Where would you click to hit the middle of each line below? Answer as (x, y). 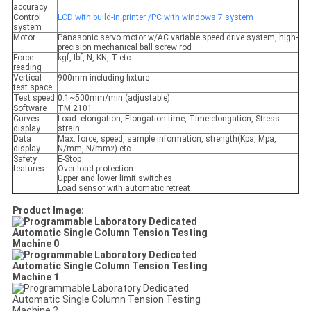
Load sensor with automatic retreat (124, 188)
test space (32, 88)
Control (27, 18)
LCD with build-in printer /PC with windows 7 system (155, 18)
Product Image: (48, 211)
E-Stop (69, 159)
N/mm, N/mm (84, 149)
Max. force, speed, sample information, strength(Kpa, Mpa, (167, 139)
